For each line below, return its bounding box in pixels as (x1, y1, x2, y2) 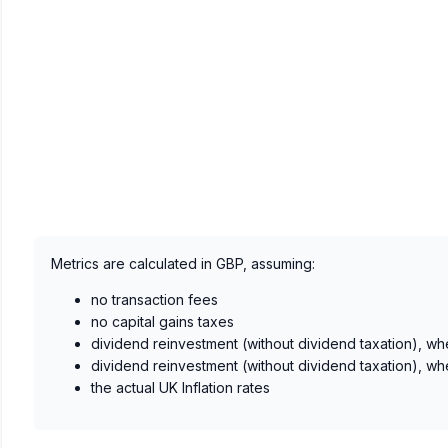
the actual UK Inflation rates (91, 379, 270, 397)
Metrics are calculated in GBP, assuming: (51, 255, 315, 273)
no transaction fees (91, 291, 218, 309)
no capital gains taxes (91, 313, 234, 331)
